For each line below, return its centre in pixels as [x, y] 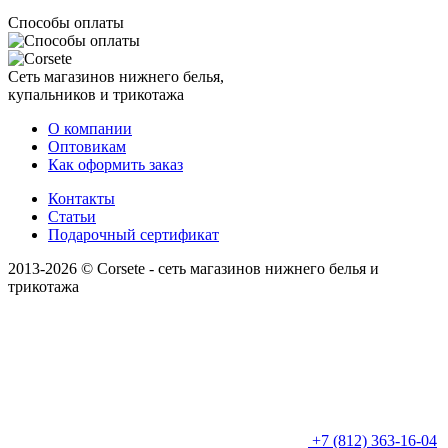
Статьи [72, 216]
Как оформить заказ [115, 164]
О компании [90, 128]
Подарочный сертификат [133, 234]
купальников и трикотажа [96, 94]
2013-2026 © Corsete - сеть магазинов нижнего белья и [193, 268]
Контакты [81, 198]
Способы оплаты [66, 22]
